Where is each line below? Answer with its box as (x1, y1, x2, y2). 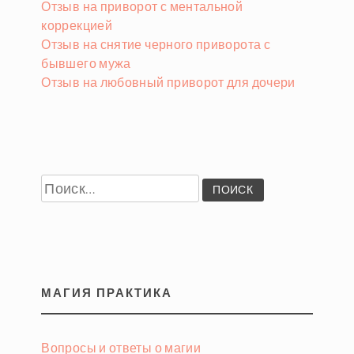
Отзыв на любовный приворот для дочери (41, 74, 296, 90)
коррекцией (41, 17, 113, 33)
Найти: (40, 171, 82, 187)
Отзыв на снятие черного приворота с (41, 36, 271, 52)
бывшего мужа (41, 55, 131, 71)
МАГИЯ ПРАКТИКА (41, 286, 173, 300)
